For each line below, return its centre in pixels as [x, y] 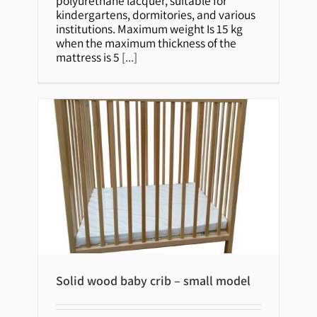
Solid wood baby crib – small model [154, 280]
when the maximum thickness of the [146, 42]
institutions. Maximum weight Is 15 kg [150, 28]
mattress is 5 [89, 57]
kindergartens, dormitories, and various [156, 14]
